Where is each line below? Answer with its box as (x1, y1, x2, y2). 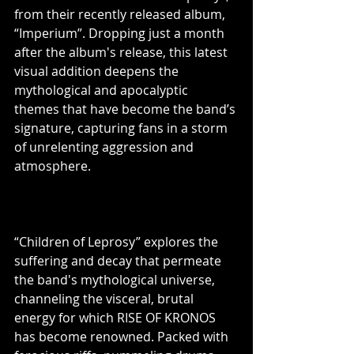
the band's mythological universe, (14, 271, 218, 288)
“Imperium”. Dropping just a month (14, 24, 228, 42)
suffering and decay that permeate (14, 252, 224, 269)
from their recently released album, (14, 6, 228, 23)
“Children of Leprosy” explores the (14, 233, 221, 250)
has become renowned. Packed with (14, 328, 232, 345)
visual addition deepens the (14, 62, 182, 80)
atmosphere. (14, 157, 91, 175)
